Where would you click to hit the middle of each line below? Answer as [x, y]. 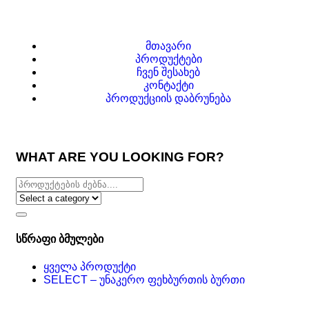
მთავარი [168, 46]
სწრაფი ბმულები [60, 239]
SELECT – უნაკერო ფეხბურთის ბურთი [144, 279]
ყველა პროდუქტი [90, 266]
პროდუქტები [168, 59]
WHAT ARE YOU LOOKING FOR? [120, 157]
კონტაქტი [168, 85]
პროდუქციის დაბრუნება [168, 98]
